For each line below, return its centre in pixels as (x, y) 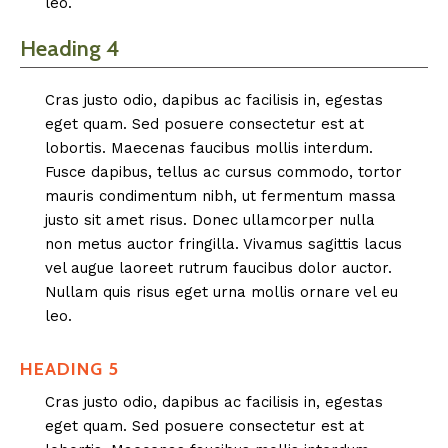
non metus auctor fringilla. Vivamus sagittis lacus (223, 244)
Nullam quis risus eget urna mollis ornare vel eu (221, 292)
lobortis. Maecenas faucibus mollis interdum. (209, 148)
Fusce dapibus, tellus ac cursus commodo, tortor (223, 172)
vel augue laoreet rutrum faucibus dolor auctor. (218, 268)
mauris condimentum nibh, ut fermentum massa (220, 196)
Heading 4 (69, 48)
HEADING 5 (69, 369)
